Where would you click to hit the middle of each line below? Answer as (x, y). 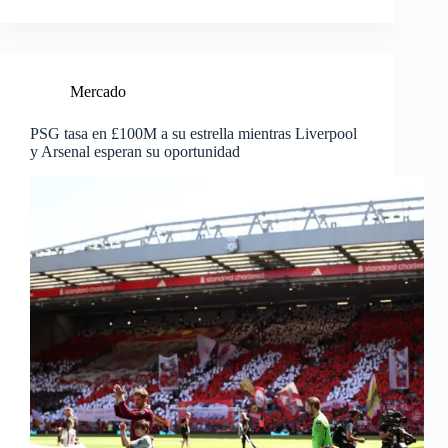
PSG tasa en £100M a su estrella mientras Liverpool (193, 134)
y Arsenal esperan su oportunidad (135, 152)
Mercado (98, 92)
